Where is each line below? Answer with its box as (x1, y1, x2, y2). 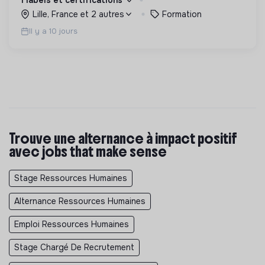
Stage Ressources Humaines (14, 172, 127, 183)
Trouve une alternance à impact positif (9, 129, 237, 147)
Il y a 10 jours (29, 25, 77, 36)
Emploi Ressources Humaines (14, 218, 129, 230)
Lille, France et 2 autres (32, 8, 124, 20)
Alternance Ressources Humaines (14, 195, 146, 206)
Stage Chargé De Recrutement (14, 241, 134, 253)
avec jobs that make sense (9, 142, 167, 160)
